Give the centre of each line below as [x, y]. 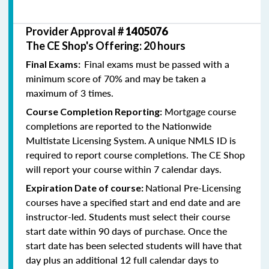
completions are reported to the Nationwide [119, 125]
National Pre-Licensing [193, 187]
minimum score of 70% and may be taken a [116, 78]
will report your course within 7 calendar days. [124, 169]
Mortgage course [199, 111]
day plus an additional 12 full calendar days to [122, 259]
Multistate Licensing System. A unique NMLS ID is [131, 140]
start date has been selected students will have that [134, 245]
